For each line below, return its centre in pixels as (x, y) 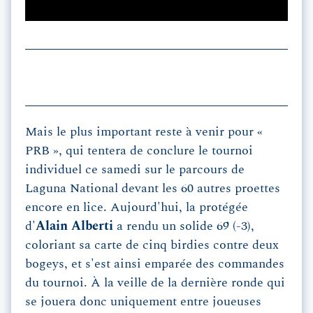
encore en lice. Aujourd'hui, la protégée (137, 208)
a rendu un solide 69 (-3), (184, 227)
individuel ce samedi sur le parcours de (135, 170)
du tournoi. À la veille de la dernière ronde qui (155, 283)
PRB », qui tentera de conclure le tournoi (139, 151)
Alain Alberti (74, 227)
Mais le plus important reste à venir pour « (144, 132)
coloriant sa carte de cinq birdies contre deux (152, 246)
